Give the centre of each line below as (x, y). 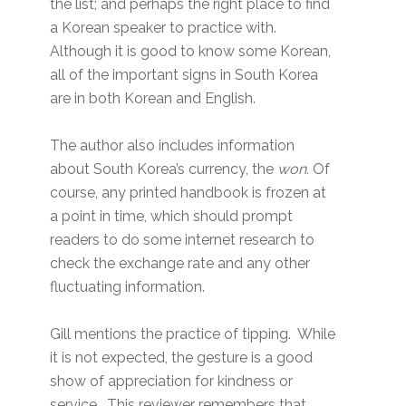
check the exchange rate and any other (180, 264)
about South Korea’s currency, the (164, 169)
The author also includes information (173, 146)
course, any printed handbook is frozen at (188, 193)
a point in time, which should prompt (172, 217)
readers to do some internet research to (183, 240)
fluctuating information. (130, 287)
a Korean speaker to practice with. (164, 28)
